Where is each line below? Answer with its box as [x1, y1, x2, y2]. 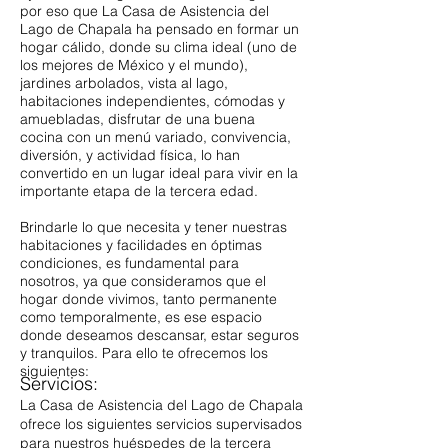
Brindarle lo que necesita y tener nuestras [20, 218, 287, 236]
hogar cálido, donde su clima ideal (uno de [20, 38, 297, 56]
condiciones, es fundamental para [20, 254, 239, 272]
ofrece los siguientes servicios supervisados [20, 415, 302, 433]
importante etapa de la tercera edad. [20, 182, 258, 200]
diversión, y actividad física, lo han [20, 146, 240, 164]
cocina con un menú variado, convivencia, [20, 128, 291, 146]
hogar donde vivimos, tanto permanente [20, 290, 277, 308]
